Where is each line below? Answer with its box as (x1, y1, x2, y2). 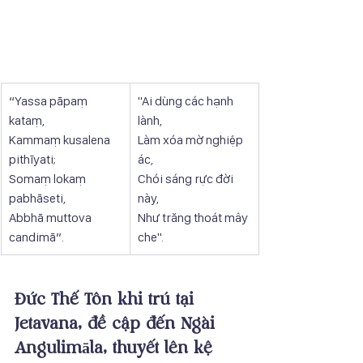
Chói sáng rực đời (138, 170, 236, 186)
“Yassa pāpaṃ (9, 92, 90, 109)
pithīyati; (9, 151, 56, 167)
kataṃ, (9, 112, 45, 128)
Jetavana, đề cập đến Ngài (15, 315, 220, 332)
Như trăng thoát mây (138, 209, 250, 225)
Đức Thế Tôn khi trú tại (15, 291, 199, 308)
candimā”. (9, 228, 64, 245)
